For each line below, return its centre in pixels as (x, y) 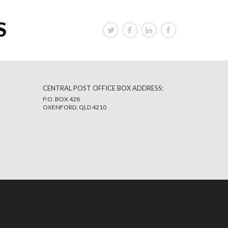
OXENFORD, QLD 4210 (74, 107)
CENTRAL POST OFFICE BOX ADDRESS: (103, 88)
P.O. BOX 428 (61, 99)
